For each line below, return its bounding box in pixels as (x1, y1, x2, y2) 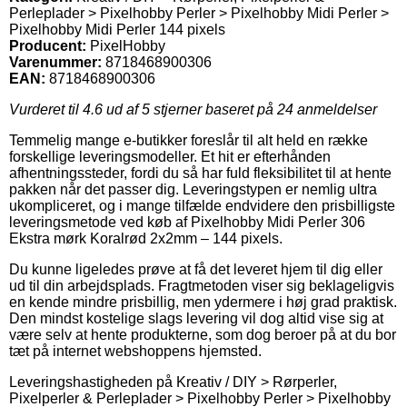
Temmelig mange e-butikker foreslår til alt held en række (9, 132, 368, 148)
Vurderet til (9, 101, 83, 117)
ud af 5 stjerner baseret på (103, 101, 277, 117)
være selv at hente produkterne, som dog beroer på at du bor (9, 326, 396, 342)
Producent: (9, 37, 86, 54)
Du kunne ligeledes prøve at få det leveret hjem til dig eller (9, 261, 382, 277)
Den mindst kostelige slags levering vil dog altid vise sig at (9, 310, 383, 326)
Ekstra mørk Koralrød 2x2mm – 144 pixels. (9, 230, 283, 246)
